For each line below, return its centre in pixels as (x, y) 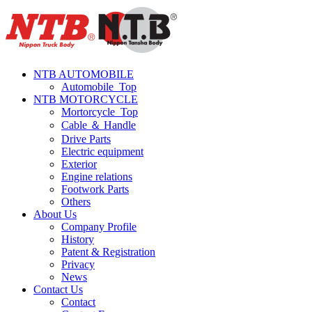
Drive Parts (86, 139)
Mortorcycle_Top (100, 112)
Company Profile (99, 227)
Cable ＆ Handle (99, 125)
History (78, 239)
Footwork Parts (95, 189)
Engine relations (97, 177)
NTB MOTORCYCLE (86, 99)
